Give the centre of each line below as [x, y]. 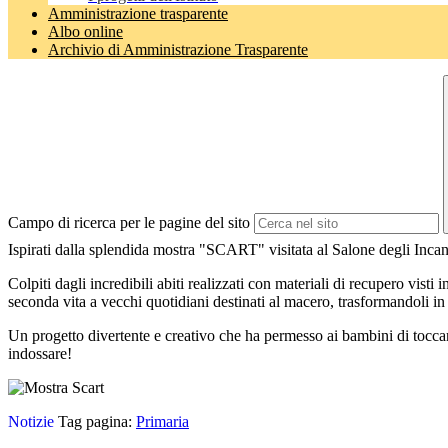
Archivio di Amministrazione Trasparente [178, 50]
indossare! [40, 354]
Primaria [162, 422]
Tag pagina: [95, 422]
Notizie [31, 422]
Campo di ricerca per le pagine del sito [129, 223]
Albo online [85, 32]
